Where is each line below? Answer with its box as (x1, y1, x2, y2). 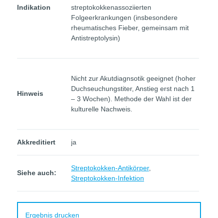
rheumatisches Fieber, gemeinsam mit (71, 24, 189, 32)
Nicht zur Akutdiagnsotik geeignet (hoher (71, 74, 196, 82)
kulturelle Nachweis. (71, 105, 132, 113)
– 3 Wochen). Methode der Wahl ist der (71, 95, 192, 103)
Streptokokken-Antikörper (71, 164, 149, 172)
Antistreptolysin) (71, 34, 120, 42)
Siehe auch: (17, 169, 56, 177)
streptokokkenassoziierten (71, 3, 151, 11)
